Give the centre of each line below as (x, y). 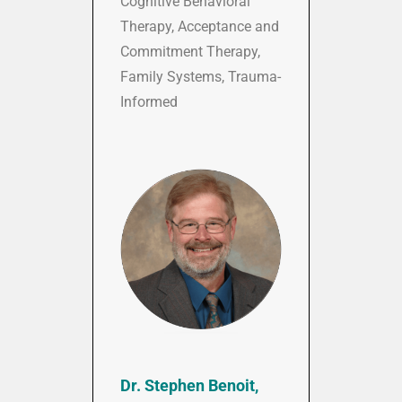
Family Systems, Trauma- (201, 77)
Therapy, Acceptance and (200, 27)
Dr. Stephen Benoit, (189, 386)
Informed (149, 102)
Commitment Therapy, (190, 52)
